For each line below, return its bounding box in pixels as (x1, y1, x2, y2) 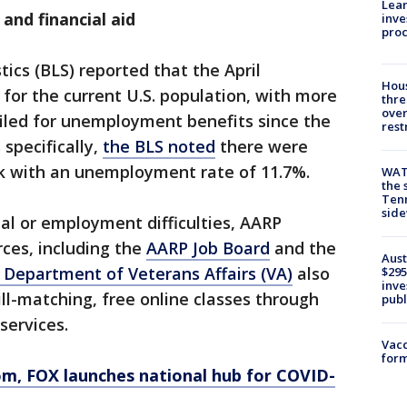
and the (270, 237, 336, 259)
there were (215, 135, 308, 157)
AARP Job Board (146, 237, 270, 259)
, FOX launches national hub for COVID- (17, 364, 335, 386)
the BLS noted (103, 135, 215, 157)
